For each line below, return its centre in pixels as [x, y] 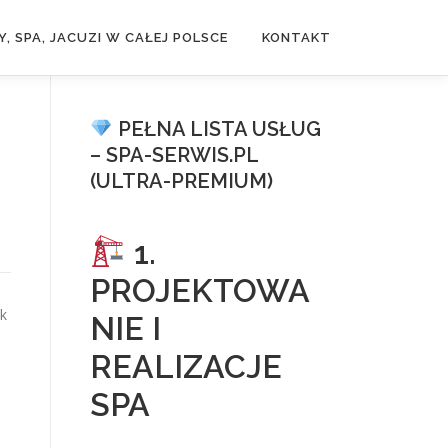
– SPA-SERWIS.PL [174, 155]
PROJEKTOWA [200, 290]
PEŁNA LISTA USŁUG [216, 129]
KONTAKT [296, 37]
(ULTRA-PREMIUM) [181, 181]
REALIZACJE [186, 366]
